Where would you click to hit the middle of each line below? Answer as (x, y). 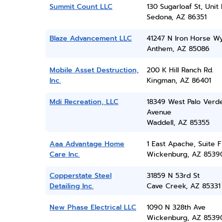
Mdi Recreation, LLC (84, 102)
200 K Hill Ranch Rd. (180, 70)
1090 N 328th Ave (176, 207)
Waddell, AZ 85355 (178, 123)
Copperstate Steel (81, 176)
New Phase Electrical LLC (93, 207)
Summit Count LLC (81, 7)
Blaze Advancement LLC (91, 38)
